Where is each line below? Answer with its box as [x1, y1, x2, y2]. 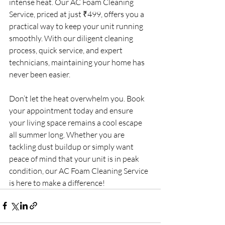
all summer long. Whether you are [9, 129, 126, 140]
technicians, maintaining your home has [9, 57, 146, 67]
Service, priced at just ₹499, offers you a [9, 9, 146, 19]
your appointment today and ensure [9, 105, 135, 116]
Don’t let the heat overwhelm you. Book [9, 93, 146, 103]
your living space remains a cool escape [9, 117, 144, 128]
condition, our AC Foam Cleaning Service [9, 165, 150, 176]
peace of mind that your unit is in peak [9, 153, 141, 164]
